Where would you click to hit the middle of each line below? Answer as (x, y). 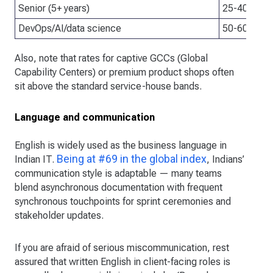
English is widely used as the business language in (121, 146)
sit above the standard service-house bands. (108, 87)
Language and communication (85, 118)
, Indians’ (225, 160)
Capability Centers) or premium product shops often (124, 73)
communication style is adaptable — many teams (118, 174)
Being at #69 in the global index (132, 159)
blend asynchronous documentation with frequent (119, 188)
